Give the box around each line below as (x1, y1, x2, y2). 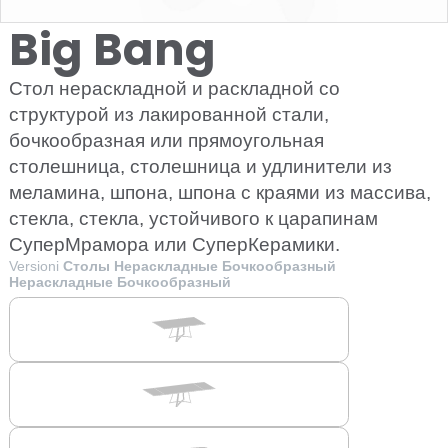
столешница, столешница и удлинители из (9, 156, 392, 177)
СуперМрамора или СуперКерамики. (9, 234, 340, 255)
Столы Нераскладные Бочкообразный (63, 258, 336, 274)
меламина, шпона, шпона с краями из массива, (9, 182, 431, 203)
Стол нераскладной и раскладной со (9, 78, 340, 99)
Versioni (9, 258, 63, 274)
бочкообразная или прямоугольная (9, 130, 324, 151)
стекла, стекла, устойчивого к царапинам (9, 208, 378, 229)
